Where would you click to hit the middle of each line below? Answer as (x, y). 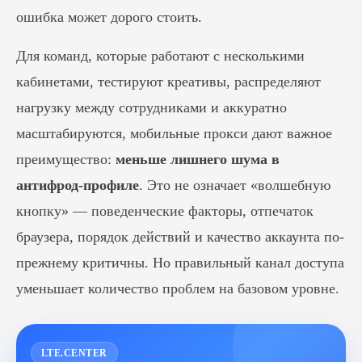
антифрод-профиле (78, 185)
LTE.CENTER (74, 353)
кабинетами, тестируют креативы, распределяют (168, 82)
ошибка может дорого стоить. (109, 17)
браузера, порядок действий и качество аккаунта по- (180, 237)
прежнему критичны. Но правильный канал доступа (180, 263)
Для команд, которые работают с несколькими (160, 56)
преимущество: (66, 159)
